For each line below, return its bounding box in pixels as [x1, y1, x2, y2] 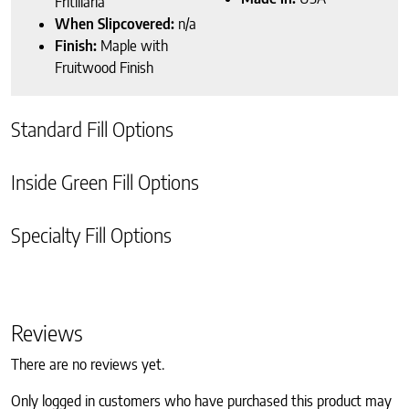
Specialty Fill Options [11, 222, 172, 247]
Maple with [97, 36, 168, 55]
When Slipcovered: [55, 14, 178, 33]
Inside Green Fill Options [11, 169, 199, 194]
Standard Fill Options [11, 116, 173, 142]
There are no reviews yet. [11, 354, 164, 373]
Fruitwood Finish [55, 58, 153, 77]
